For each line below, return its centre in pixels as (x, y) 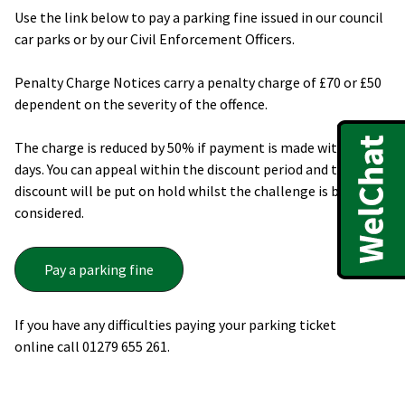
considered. (49, 212)
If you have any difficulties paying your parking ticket (175, 324)
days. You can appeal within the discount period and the (184, 169)
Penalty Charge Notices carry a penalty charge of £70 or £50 (198, 82)
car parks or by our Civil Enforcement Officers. (155, 38)
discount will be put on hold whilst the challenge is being (190, 190)
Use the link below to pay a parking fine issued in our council (199, 17)
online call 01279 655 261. (92, 346)
